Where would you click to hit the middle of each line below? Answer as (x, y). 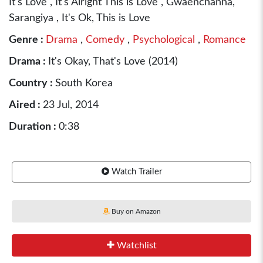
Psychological (162, 40)
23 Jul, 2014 (71, 105)
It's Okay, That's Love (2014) (113, 62)
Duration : (34, 127)
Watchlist (135, 245)
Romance (223, 40)
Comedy (104, 40)
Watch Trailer (135, 172)
